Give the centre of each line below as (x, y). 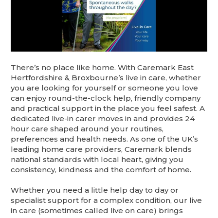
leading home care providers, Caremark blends (101, 149)
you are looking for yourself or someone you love (105, 88)
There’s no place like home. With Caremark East (102, 68)
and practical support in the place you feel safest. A (108, 109)
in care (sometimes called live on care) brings (97, 211)
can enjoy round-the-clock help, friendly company (106, 98)
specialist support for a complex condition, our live (107, 200)
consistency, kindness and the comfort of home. (101, 170)
